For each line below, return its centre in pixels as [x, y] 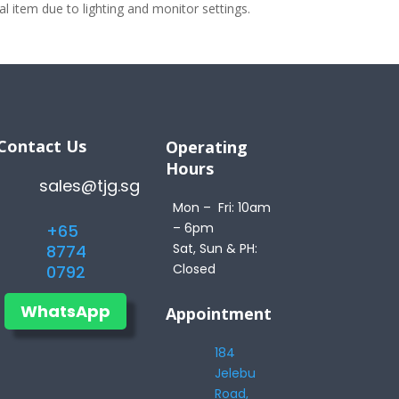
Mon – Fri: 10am [221, 207]
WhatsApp [65, 311]
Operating [206, 147]
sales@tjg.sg [89, 185]
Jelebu [236, 373]
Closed [194, 269]
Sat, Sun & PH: [215, 248]
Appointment [218, 313]
